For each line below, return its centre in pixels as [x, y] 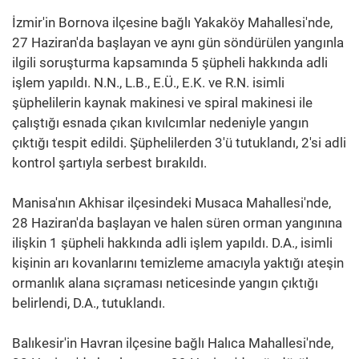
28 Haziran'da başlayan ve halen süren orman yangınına [177, 222]
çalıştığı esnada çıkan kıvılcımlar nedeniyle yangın [160, 122]
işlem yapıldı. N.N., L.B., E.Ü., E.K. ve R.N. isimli [148, 82]
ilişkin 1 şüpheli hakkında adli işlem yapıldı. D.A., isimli [172, 242]
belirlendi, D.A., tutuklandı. [89, 303]
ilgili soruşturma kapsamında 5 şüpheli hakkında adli [170, 62]
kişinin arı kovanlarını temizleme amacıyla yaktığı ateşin [178, 262]
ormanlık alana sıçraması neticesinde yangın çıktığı [165, 282]
